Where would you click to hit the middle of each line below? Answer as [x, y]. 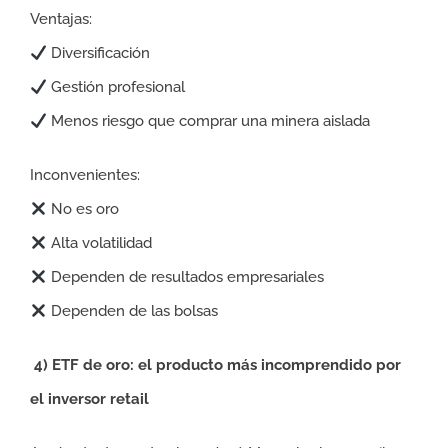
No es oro [83, 209]
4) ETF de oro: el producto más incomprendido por [215, 365]
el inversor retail [89, 399]
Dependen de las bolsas [133, 311]
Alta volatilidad [100, 243]
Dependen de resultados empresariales [186, 277]
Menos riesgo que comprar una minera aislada [209, 121]
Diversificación [99, 53]
